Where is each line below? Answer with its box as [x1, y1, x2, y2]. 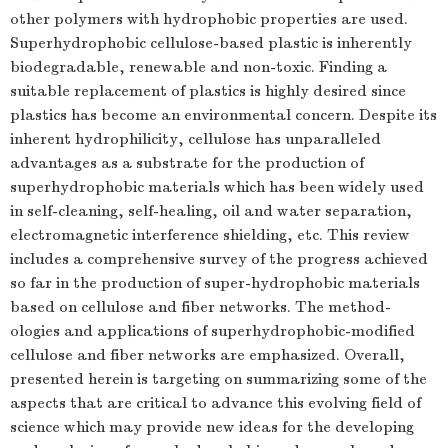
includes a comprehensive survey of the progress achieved [10, 250, 428, 268]
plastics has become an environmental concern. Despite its [10, 106, 437, 124]
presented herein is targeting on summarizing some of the [10, 370, 427, 388]
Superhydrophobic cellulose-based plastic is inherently [10, 34, 412, 52]
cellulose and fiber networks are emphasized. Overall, [10, 346, 405, 364]
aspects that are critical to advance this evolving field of [10, 394, 421, 412]
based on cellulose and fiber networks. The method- [10, 298, 391, 316]
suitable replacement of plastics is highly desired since [10, 82, 406, 100]
